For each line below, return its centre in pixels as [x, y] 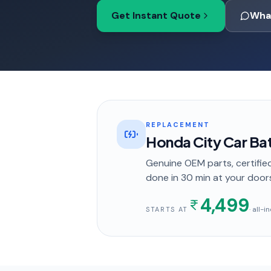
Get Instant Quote [156, 15]
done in [163, 178]
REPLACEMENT [178, 125]
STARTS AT [167, 209]
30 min [196, 178]
